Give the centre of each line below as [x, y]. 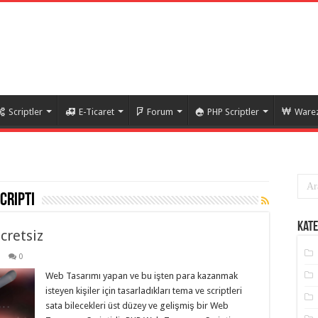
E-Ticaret [97, 112]
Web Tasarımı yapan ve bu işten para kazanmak [142, 276]
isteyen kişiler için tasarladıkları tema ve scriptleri [144, 291]
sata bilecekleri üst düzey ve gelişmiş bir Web [137, 306]
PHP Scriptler [233, 112]
